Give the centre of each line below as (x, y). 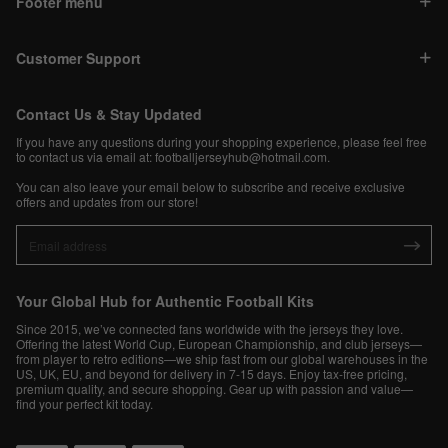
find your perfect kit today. (84, 404)
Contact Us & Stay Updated (109, 114)
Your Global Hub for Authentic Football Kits (165, 301)
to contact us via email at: (85, 157)
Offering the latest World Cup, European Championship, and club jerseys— (219, 344)
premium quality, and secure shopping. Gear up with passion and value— (214, 389)
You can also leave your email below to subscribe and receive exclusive (210, 187)
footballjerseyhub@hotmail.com (241, 157)
